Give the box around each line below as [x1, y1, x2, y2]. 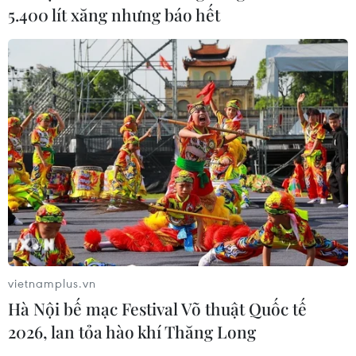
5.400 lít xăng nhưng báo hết [8, 3, 220, 26]
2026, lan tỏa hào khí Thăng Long [8, 319, 256, 342]
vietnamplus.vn [8, 274, 96, 291]
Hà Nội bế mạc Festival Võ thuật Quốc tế [8, 296, 307, 319]
